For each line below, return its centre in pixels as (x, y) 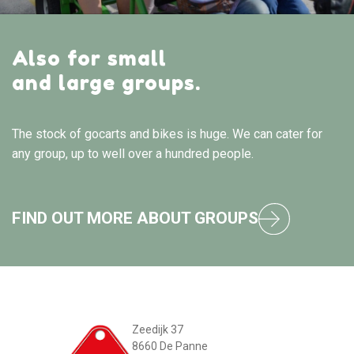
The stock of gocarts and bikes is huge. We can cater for (167, 134)
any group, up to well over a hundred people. (133, 153)
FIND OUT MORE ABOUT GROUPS (135, 218)
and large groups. (106, 82)
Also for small (89, 58)
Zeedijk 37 (157, 330)
